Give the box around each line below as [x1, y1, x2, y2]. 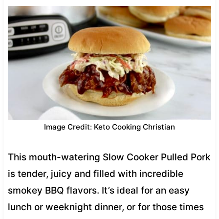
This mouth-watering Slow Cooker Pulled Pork [7, 151, 211, 163]
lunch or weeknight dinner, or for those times [7, 201, 204, 213]
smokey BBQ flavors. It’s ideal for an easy [7, 184, 190, 196]
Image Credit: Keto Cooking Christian [44, 122, 175, 131]
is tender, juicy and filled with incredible [7, 168, 183, 179]
